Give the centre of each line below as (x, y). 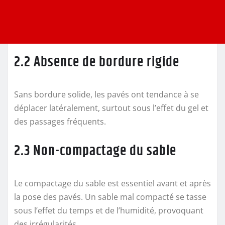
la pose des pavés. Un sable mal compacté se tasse (110, 197)
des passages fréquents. (60, 121)
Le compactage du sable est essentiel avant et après (113, 183)
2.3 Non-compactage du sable (95, 151)
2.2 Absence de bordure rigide (97, 62)
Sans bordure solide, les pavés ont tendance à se (106, 94)
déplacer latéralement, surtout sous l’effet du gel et (111, 108)
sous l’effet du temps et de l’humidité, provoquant (109, 210)
